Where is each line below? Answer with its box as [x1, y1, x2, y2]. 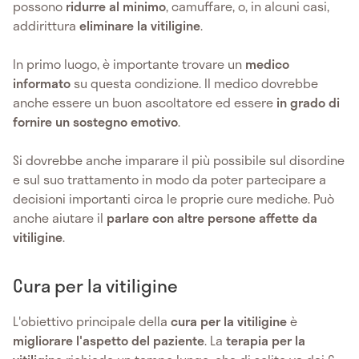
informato [13, 72, 71, 93]
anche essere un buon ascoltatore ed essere [13, 91, 273, 112]
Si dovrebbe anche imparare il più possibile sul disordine [13, 149, 345, 170]
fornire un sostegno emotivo [13, 111, 178, 131]
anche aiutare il [13, 207, 107, 228]
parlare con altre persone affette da [107, 207, 317, 228]
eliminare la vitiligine [79, 14, 200, 35]
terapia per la [226, 329, 305, 350]
